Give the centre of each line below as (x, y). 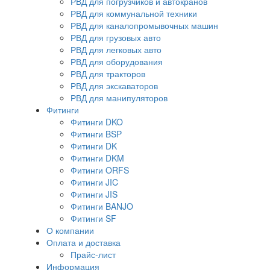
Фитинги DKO (97, 122)
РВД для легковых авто (116, 49)
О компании (70, 230)
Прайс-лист (93, 254)
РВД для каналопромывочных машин (144, 25)
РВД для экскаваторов (114, 86)
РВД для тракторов (108, 74)
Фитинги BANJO (102, 206)
